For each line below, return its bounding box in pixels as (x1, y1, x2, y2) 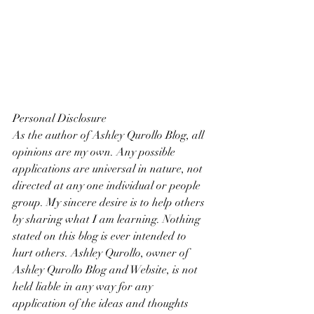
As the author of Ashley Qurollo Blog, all (13, 128, 207, 143)
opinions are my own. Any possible (13, 145, 178, 160)
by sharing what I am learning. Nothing (13, 212, 203, 227)
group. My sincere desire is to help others (13, 196, 207, 210)
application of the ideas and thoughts (13, 296, 191, 311)
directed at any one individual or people (13, 179, 203, 193)
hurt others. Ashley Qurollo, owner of (13, 246, 191, 261)
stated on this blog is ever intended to (13, 229, 189, 244)
